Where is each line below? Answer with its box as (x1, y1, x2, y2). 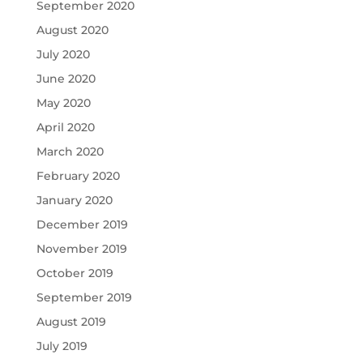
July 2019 (36, 339, 88, 353)
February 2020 (36, 169, 120, 183)
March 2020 (36, 144, 104, 159)
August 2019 (36, 314, 106, 329)
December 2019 (36, 217, 128, 232)
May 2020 (36, 96, 91, 110)
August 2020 (36, 23, 109, 37)
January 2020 (36, 193, 113, 207)
